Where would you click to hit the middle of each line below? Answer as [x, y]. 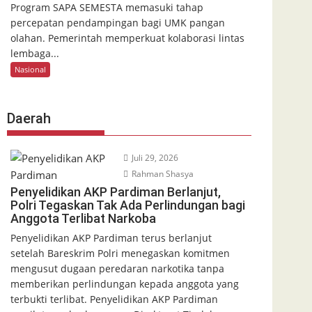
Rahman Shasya [161, 173]
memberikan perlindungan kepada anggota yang [125, 283]
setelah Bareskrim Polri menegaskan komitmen [120, 253]
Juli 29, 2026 [154, 157]
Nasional [30, 69]
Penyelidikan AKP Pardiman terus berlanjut [111, 237]
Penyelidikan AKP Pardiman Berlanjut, [116, 192]
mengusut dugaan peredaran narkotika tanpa [117, 268]
